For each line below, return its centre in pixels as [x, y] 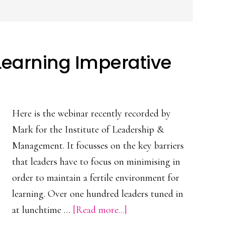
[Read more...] [100, 210]
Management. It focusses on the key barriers [98, 146]
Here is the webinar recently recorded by [91, 114]
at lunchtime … [42, 210]
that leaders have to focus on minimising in [96, 162]
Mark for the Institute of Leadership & [88, 130]
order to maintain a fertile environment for [96, 178]
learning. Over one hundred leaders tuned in [98, 194]
